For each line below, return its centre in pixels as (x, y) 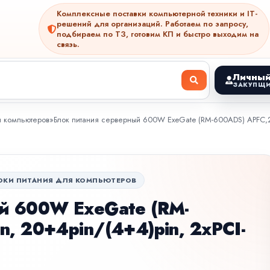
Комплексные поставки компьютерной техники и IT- (157, 14)
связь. (68, 44)
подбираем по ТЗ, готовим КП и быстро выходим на (158, 34)
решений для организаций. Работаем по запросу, (152, 24)
